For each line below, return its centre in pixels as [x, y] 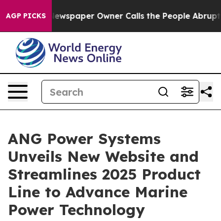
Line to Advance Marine [98, 192]
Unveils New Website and [103, 156]
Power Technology [76, 210]
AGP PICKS [26, 16]
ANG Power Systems [84, 139]
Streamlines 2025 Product [104, 174]
